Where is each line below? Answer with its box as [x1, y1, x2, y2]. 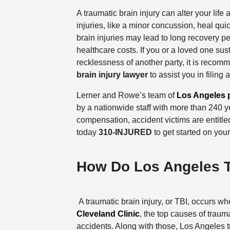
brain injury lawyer [76, 70, 148, 80]
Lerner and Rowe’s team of [76, 91, 177, 100]
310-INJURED [98, 128, 152, 137]
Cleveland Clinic [76, 209, 140, 218]
